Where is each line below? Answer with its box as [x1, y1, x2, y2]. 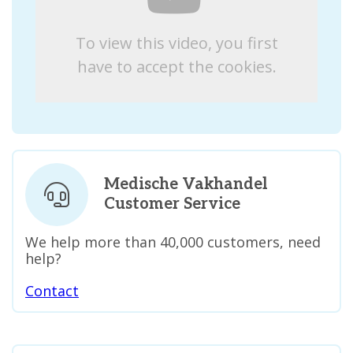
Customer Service [104, 195, 240, 214]
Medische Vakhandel [104, 175, 268, 194]
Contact [25, 281, 79, 300]
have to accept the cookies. [76, 56, 277, 77]
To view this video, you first [75, 32, 278, 54]
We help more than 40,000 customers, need [25, 232, 321, 251]
